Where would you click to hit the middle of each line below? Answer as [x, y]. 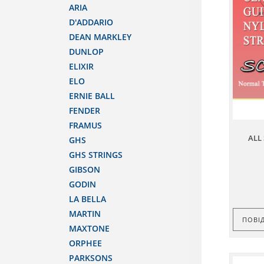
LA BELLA [88, 199]
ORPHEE [85, 243]
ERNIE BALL [92, 96]
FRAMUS [85, 125]
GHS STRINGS [96, 155]
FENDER [85, 110]
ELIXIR [81, 66]
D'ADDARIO [91, 22]
